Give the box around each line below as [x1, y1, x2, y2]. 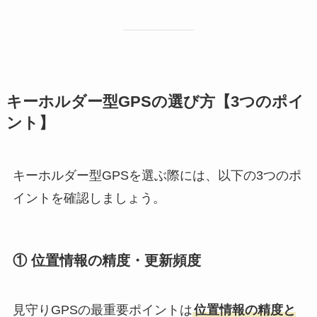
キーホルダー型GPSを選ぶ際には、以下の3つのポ [12, 168, 301, 183]
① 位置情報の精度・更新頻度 [12, 253, 201, 269]
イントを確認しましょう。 [12, 191, 166, 206]
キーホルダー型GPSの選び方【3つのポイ [6, 93, 304, 111]
